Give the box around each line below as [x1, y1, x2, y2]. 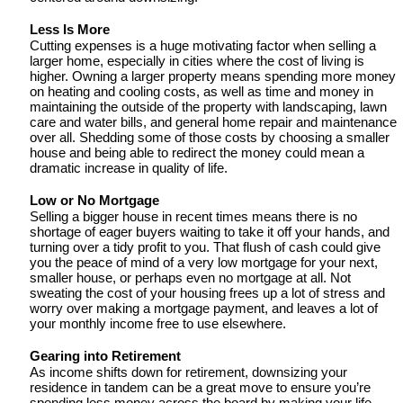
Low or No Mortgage [30, 193, 159, 208]
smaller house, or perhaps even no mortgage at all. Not [30, 271, 351, 286]
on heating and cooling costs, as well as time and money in [30, 85, 373, 100]
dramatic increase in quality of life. [30, 161, 231, 176]
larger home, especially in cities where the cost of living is [30, 54, 364, 69]
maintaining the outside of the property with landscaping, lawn [30, 100, 387, 115]
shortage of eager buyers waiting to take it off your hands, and [30, 225, 390, 240]
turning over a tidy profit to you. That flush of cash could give [30, 240, 381, 255]
